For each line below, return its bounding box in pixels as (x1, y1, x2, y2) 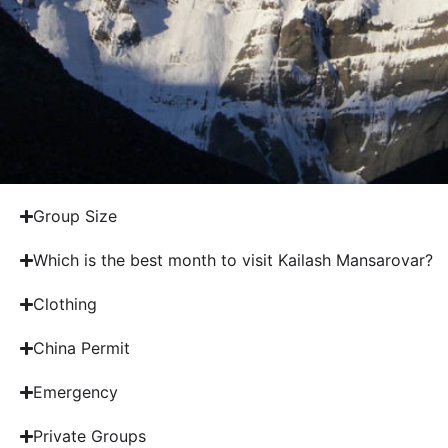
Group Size (33, 206, 118, 227)
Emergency (33, 382, 119, 403)
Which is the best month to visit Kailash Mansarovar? (33, 250, 434, 271)
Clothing (33, 294, 98, 315)
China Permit (33, 338, 131, 359)
